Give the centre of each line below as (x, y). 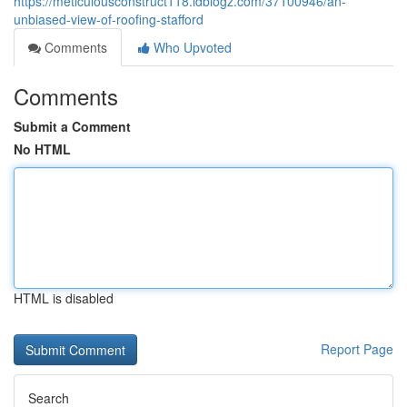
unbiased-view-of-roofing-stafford (109, 19)
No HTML (42, 149)
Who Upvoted (191, 47)
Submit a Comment (72, 126)
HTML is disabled (64, 298)
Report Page (357, 349)
